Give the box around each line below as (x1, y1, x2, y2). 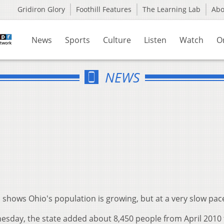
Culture (103, 34, 131, 45)
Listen (144, 34, 166, 45)
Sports (65, 34, 90, 45)
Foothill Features (76, 4, 131, 14)
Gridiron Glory (17, 4, 65, 14)
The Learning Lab (142, 4, 200, 14)
